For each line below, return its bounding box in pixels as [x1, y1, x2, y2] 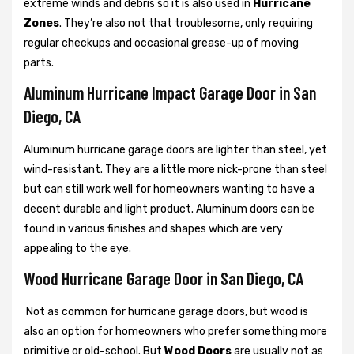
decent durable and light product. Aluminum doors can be [24, 202, 314, 217]
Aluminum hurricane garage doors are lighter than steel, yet [24, 143, 327, 157]
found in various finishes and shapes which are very [24, 222, 283, 236]
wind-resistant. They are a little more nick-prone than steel [24, 163, 327, 177]
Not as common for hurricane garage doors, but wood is [24, 305, 308, 319]
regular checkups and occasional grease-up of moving [24, 36, 299, 51]
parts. [24, 56, 54, 70]
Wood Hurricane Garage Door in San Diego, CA [24, 268, 303, 289]
